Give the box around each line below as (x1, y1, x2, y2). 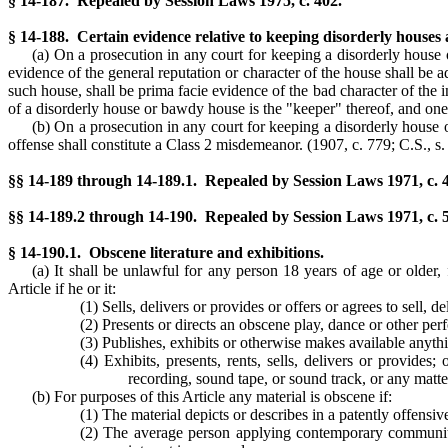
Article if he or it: (8, 280, 116, 297)
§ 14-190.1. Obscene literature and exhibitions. (8, 244, 324, 261)
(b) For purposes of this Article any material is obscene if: (32, 388, 392, 405)
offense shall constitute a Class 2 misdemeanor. (8, 136, 307, 153)
